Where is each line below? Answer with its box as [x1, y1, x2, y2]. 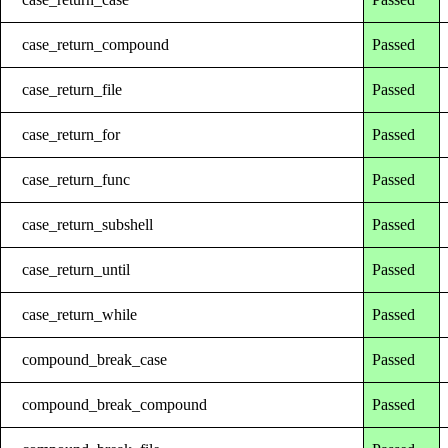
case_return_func [22, 170, 131, 188]
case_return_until [22, 260, 131, 278]
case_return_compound [22, 35, 170, 53]
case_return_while [22, 305, 138, 323]
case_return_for [22, 125, 121, 143]
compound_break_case [22, 350, 168, 368]
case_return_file [22, 80, 123, 98]
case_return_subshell [22, 215, 154, 233]
